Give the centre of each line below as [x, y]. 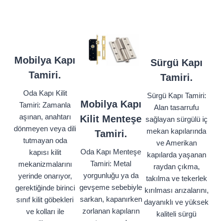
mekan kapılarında [176, 131]
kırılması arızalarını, [176, 190]
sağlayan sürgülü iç [176, 119]
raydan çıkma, [176, 167]
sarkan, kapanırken [111, 199]
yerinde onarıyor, [45, 176]
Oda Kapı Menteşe [111, 152]
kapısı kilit [45, 152]
